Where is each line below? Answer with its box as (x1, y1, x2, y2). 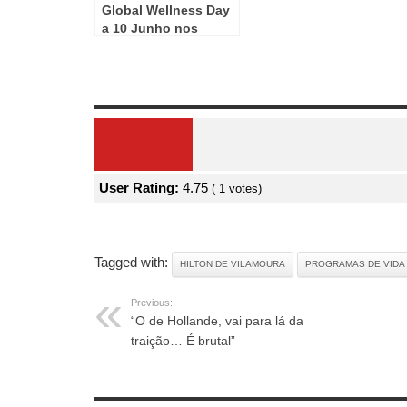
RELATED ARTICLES (94, 369, 223, 393)
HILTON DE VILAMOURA (180, 258, 285, 269)
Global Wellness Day (102, 2, 230, 17)
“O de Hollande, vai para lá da (131, 313, 303, 328)
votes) (225, 182, 262, 195)
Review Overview (94, 65, 250, 102)
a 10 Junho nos (102, 20, 198, 35)
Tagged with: (94, 253, 172, 270)
